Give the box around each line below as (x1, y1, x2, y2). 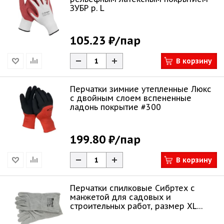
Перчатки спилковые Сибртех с (70, 183, 195, 193)
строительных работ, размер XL (70, 201, 197, 211)
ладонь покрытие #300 (70, 102, 161, 112)
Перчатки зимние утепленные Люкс (70, 84, 211, 94)
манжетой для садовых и (70, 192, 171, 202)
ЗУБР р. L (70, 3, 104, 13)
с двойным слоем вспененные (70, 93, 191, 103)
